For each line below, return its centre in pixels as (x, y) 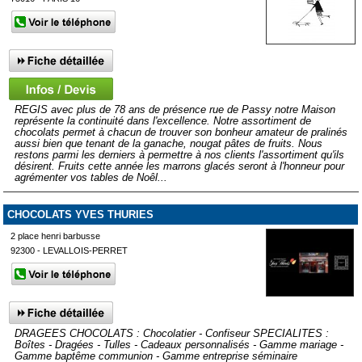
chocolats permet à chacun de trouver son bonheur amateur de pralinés (181, 133)
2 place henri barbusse (56, 236)
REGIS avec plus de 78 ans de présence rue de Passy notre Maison (175, 110)
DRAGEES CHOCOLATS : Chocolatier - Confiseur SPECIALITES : (171, 334)
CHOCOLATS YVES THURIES (80, 214)
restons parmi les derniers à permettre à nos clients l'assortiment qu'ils (179, 155)
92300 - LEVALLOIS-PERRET (69, 250)
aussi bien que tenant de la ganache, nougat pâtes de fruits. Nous (168, 144)
